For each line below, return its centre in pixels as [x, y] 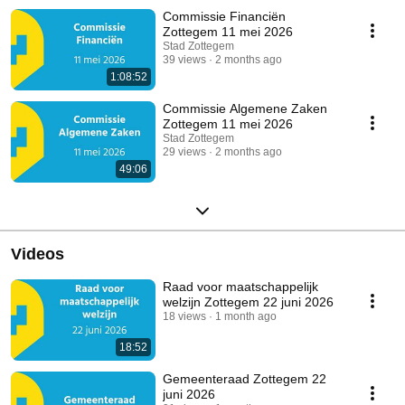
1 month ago [246, 317]
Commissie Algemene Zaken [245, 109]
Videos [38, 254]
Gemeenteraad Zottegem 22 [245, 379]
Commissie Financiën [224, 17]
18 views [184, 317]
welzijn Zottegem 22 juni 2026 [248, 302]
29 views [184, 152]
